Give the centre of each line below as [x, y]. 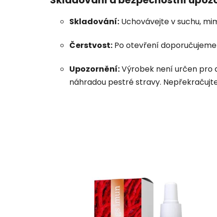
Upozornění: [94, 69]
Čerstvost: [91, 45]
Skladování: [94, 21]
